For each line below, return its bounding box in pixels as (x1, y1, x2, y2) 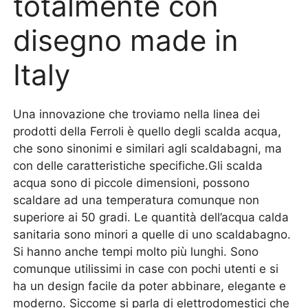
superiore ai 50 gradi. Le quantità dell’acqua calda (13, 210, 289, 224)
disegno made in (13, 23, 239, 58)
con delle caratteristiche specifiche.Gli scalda (13, 159, 263, 173)
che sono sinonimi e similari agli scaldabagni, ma (13, 142, 283, 155)
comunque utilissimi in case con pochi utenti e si (13, 262, 279, 276)
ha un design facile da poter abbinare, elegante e (13, 279, 287, 293)
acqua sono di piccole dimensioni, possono (13, 176, 250, 190)
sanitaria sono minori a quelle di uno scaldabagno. (13, 228, 291, 241)
